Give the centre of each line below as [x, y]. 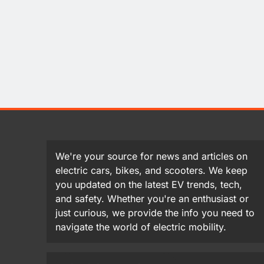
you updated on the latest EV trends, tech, [149, 185]
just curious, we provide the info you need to [155, 213]
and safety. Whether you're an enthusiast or [152, 199]
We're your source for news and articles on [151, 156]
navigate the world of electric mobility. [141, 227]
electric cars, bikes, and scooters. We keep [151, 171]
